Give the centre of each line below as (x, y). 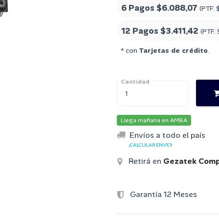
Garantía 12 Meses (163, 194)
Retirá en (145, 161)
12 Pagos (141, 31)
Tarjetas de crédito (173, 50)
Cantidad (135, 81)
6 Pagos (139, 8)
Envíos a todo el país (167, 135)
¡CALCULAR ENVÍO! (151, 145)
